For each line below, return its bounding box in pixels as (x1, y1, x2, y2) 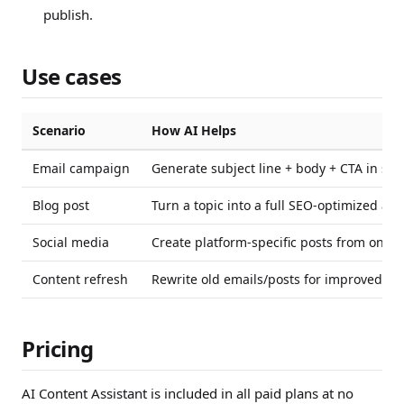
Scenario (32, 122, 86, 139)
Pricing (22, 334, 94, 363)
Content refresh (32, 271, 128, 288)
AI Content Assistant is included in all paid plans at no (22, 384, 353, 402)
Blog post (32, 197, 89, 214)
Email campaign (32, 160, 130, 177)
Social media (32, 234, 109, 251)
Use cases (22, 61, 122, 91)
